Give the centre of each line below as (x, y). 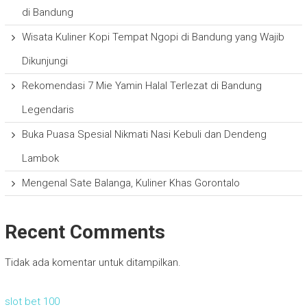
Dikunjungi (45, 61)
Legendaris (48, 110)
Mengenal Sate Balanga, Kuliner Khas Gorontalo (131, 183)
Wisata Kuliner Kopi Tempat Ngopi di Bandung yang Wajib (153, 37)
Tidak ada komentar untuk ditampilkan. (93, 263)
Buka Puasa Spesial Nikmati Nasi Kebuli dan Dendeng (144, 135)
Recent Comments (85, 232)
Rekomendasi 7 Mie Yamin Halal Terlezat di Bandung (142, 86)
